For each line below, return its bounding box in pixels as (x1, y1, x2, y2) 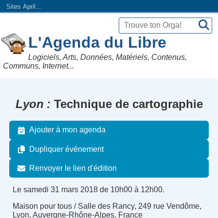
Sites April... (6, 3, 41, 11)
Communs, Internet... (3, 61, 74, 70)
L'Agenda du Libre (28, 33, 167, 51)
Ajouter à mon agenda (29, 126, 106, 134)
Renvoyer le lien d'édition (29, 163, 117, 172)
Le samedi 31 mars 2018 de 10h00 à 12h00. (12, 185, 164, 194)
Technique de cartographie (50, 97, 203, 110)
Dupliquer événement (29, 145, 104, 153)
